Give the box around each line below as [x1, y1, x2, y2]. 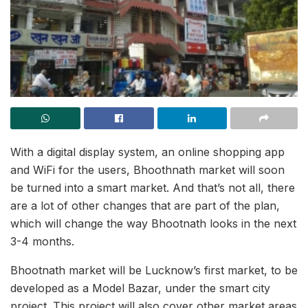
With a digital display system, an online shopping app [10, 145, 285, 159]
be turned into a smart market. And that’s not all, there [10, 181, 295, 195]
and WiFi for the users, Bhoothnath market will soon [10, 163, 285, 177]
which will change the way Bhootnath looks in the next [10, 217, 296, 231]
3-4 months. [10, 234, 74, 249]
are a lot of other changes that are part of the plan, [10, 199, 280, 213]
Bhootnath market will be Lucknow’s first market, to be [10, 263, 298, 278]
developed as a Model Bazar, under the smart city [10, 281, 270, 296]
